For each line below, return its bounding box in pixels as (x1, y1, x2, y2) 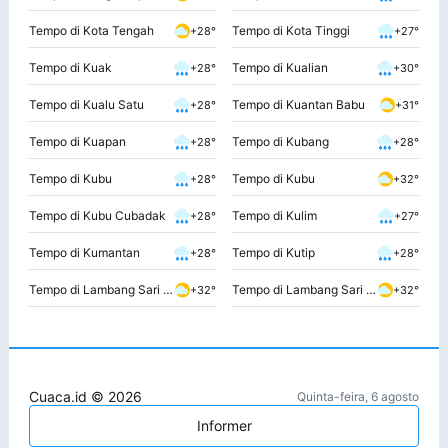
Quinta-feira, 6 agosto (297, 389, 419, 405)
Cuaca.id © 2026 (29, 388, 142, 406)
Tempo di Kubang (232, 134, 329, 150)
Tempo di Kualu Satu (29, 97, 144, 113)
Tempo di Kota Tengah (29, 23, 154, 39)
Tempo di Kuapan (29, 134, 126, 150)
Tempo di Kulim (232, 208, 317, 224)
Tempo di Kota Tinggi (232, 23, 350, 39)
